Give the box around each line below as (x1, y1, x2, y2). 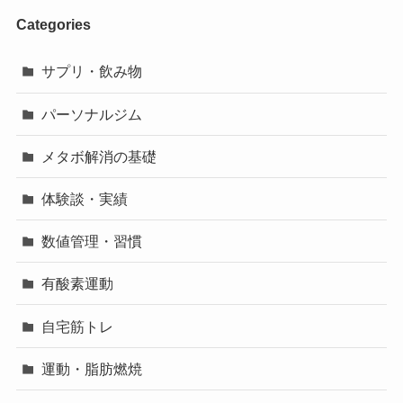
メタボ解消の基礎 (41, 148, 157, 165)
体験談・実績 (41, 191, 129, 207)
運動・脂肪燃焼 (41, 360, 143, 377)
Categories (15, 16, 91, 33)
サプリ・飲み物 (41, 63, 143, 80)
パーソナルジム (41, 105, 143, 122)
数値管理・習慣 (41, 233, 143, 250)
